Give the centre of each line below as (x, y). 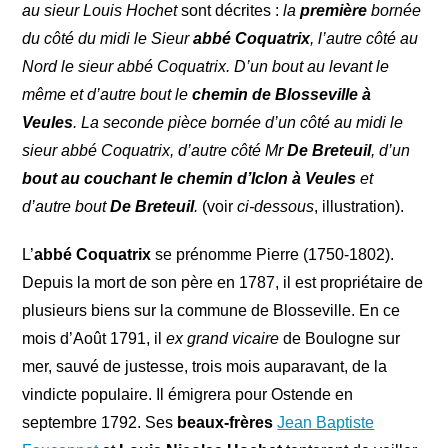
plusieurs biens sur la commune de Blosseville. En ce (211, 311)
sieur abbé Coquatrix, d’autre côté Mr (155, 151)
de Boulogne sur (340, 339)
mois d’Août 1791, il (94, 339)
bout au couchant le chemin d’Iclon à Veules (189, 179)
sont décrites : (230, 11)
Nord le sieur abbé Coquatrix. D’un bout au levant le (206, 67)
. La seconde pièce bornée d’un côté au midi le (238, 123)
